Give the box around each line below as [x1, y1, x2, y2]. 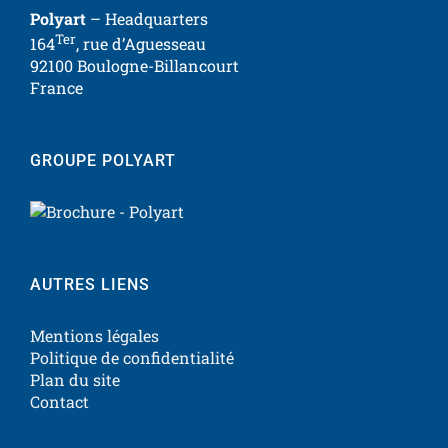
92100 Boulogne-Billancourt [30, 55, 239, 77]
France [30, 77, 83, 99]
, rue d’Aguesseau [76, 33, 206, 55]
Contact [30, 391, 89, 413]
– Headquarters [86, 7, 208, 29]
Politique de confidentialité [30, 347, 234, 369]
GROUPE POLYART [30, 151, 176, 171]
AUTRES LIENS [30, 275, 150, 295]
